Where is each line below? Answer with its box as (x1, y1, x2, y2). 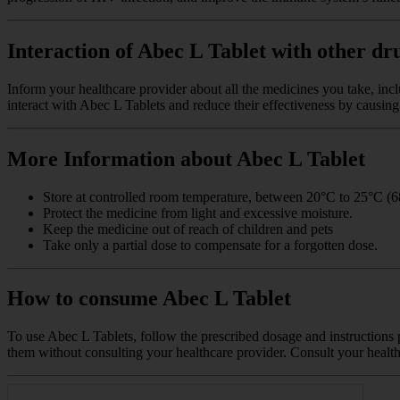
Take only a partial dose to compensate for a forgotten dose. (43, 237, 378, 253)
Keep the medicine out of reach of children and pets (43, 221, 333, 237)
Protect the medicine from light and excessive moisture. (43, 204, 353, 221)
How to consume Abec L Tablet (7, 287, 291, 311)
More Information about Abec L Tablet (7, 146, 365, 171)
